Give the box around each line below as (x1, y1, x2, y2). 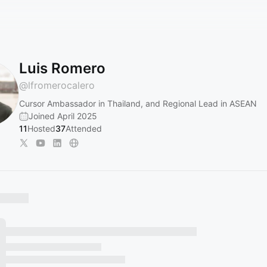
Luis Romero (19, 60, 105, 77)
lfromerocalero (28, 79, 95, 91)
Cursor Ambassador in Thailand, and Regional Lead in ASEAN (19, 98, 257, 108)
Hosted (27, 123, 55, 133)
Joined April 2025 (29, 111, 97, 121)
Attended (66, 123, 102, 133)
